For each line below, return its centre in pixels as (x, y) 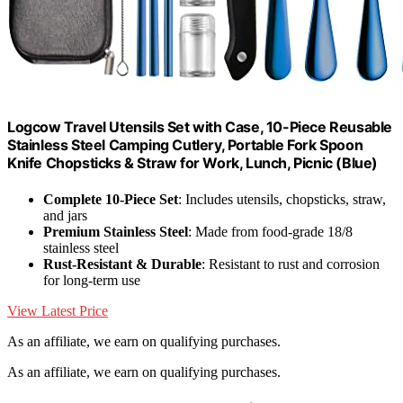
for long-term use (92, 280)
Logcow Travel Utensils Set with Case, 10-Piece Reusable (200, 127)
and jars (65, 215)
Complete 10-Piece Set (111, 199)
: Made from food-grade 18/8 (270, 231)
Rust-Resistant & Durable (122, 264)
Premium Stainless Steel (116, 231)
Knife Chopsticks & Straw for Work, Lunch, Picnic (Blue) (193, 163)
